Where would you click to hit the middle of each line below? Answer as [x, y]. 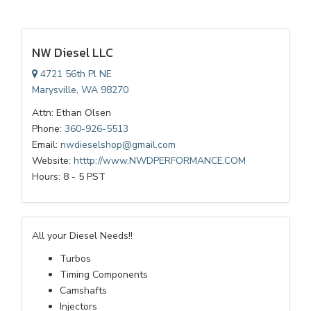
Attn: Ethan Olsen [72, 113]
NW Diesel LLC [73, 52]
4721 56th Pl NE [75, 74]
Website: [53, 161]
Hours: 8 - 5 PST [69, 177]
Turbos [75, 259]
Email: [46, 145]
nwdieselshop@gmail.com [118, 145]
